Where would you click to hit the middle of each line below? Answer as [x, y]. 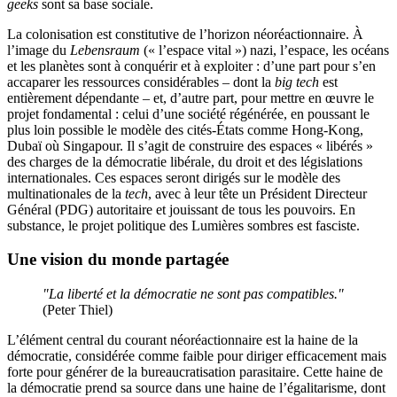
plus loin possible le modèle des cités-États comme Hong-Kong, [185, 129]
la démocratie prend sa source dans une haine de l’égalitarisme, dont [196, 387]
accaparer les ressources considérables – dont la [141, 82]
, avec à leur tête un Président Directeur [257, 193]
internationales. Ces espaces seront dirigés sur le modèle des [174, 177]
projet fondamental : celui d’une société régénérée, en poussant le [188, 113]
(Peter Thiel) [78, 309]
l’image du [39, 50]
